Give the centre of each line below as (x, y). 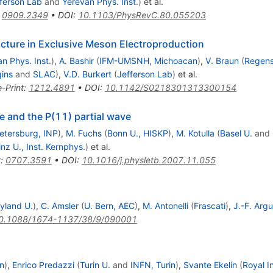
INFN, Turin (153, 264)
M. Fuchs (83, 133)
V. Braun (222, 60)
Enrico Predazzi (43, 264)
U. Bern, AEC (109, 205)
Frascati (209, 205)
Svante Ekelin (210, 264)
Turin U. (95, 264)
